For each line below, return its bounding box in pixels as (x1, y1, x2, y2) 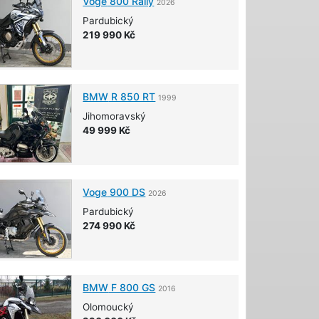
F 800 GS (108, 281, 156, 294)
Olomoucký (83, 301, 135, 313)
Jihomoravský (83, 110, 147, 122)
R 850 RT (108, 90, 156, 103)
